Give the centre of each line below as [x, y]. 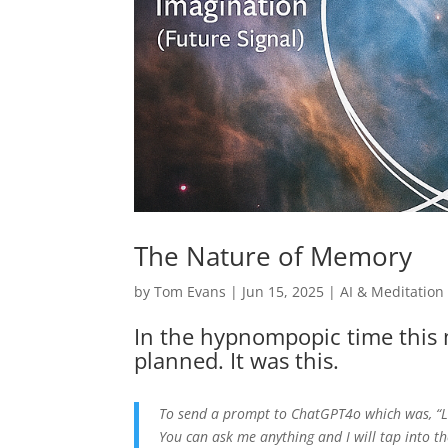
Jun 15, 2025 [283, 291]
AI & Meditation [392, 291]
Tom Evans [190, 291]
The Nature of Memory [273, 255]
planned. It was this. [237, 359]
